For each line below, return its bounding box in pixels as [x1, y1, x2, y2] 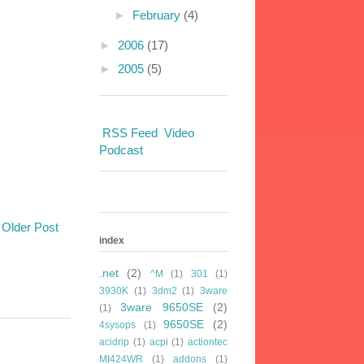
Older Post [2, 219, 58, 234]
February [132, 8, 184, 23]
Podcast [99, 142, 143, 157]
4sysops [99, 318, 136, 331]
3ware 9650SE [120, 301, 203, 314]
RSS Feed [102, 125, 158, 140]
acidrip [99, 336, 129, 348]
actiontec [188, 336, 227, 348]
